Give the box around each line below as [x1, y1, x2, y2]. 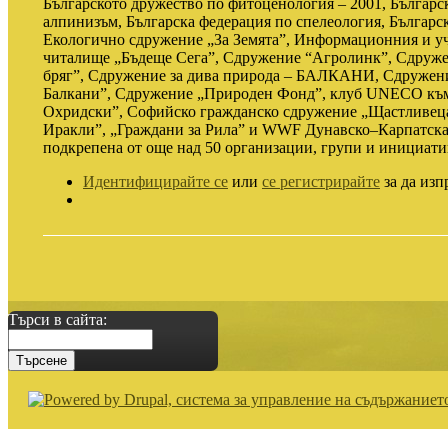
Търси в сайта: [8, 310, 107, 328]
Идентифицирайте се [83, 172, 228, 190]
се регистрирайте [262, 172, 380, 190]
